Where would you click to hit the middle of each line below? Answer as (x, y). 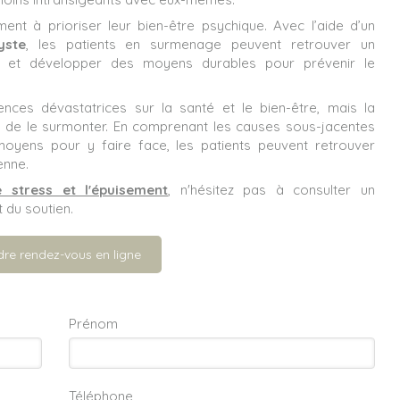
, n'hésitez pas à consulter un (272, 189)
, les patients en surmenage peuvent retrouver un (200, 44)
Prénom (93, 323)
